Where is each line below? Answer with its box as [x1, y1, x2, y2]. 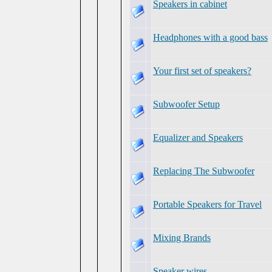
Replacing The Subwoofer [153, 166, 254, 176]
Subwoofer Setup [153, 99, 220, 109]
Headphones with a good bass [153, 32, 268, 42]
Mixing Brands [153, 233, 211, 243]
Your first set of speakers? [153, 66, 251, 76]
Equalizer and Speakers [153, 132, 243, 143]
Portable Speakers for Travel [153, 199, 262, 209]
